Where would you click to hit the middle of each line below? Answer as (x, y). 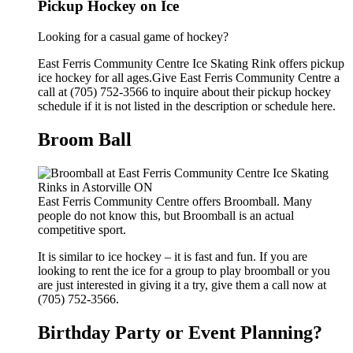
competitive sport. (82, 230)
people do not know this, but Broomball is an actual (166, 216)
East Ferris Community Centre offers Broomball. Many (175, 201)
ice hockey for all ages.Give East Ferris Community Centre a (189, 78)
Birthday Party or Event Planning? (180, 332)
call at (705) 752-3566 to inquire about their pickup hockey (184, 92)
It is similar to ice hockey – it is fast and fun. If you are (173, 256)
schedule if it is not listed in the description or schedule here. (187, 106)
